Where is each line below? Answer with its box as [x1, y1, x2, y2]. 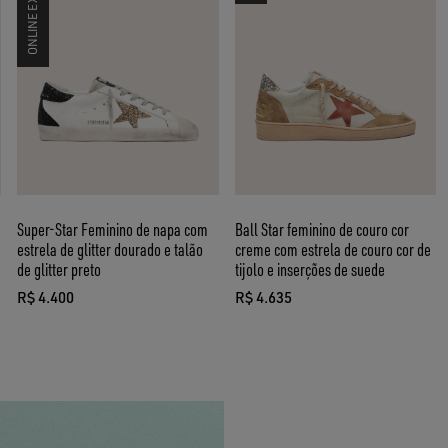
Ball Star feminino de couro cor [234, 217, 409, 240]
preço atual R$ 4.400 [16, 298, 176, 319]
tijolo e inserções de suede [234, 257, 385, 280]
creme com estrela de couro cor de [234, 237, 431, 260]
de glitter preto [17, 257, 102, 280]
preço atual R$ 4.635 [233, 298, 393, 319]
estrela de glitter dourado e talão [17, 237, 204, 260]
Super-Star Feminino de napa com [17, 217, 209, 240]
